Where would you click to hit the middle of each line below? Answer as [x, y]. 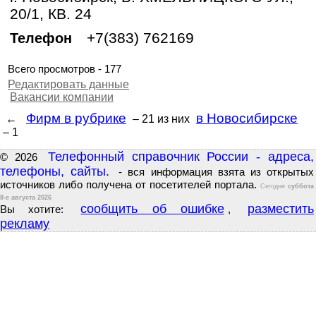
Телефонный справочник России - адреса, [181, 157]
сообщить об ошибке [152, 209]
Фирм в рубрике [76, 118]
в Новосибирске [247, 118]
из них [174, 119]
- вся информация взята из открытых [214, 172]
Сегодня [274, 186]
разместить [281, 209]
